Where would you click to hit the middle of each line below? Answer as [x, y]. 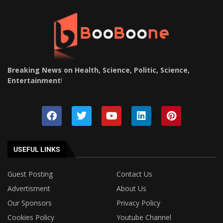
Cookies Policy [31, 217]
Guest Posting [30, 174]
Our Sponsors [30, 203]
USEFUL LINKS [37, 149]
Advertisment [29, 188]
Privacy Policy [138, 203]
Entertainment [34, 80]
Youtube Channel [144, 217]
